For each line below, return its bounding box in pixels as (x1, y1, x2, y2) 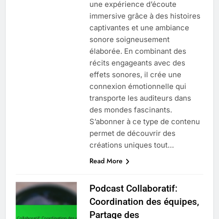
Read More (89, 155, 123, 166)
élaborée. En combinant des (89, 46, 186, 56)
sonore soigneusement (89, 34, 170, 44)
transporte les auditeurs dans (89, 93, 191, 103)
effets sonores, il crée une (89, 69, 181, 79)
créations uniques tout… (89, 140, 174, 150)
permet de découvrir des (89, 128, 175, 138)
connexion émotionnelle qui (89, 81, 186, 91)
